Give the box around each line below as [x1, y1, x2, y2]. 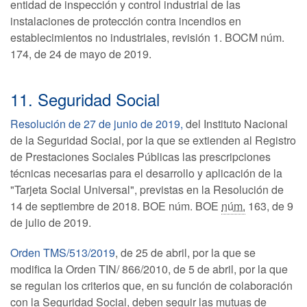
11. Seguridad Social [10, 87, 160, 111]
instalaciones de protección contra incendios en [10, 13, 241, 29]
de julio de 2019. [10, 214, 91, 230]
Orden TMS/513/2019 [10, 245, 115, 260]
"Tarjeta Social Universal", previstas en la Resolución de [10, 182, 284, 197]
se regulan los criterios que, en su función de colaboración [10, 278, 293, 293]
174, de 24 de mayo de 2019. [10, 46, 151, 62]
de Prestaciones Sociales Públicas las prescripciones [10, 149, 271, 164]
